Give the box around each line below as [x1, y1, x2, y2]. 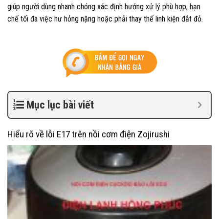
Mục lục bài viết [26, 99, 94, 111]
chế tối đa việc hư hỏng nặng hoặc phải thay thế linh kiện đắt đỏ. [7, 14, 203, 24]
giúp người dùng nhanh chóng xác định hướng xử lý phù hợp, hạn [7, 2, 200, 12]
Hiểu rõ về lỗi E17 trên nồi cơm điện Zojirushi [7, 129, 170, 140]
